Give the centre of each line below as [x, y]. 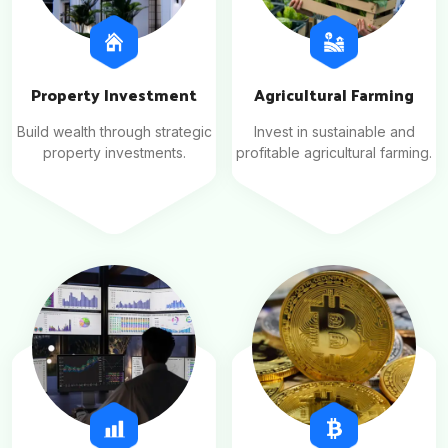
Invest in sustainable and [334, 132]
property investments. [114, 153]
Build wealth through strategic [114, 132]
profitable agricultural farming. [334, 153]
